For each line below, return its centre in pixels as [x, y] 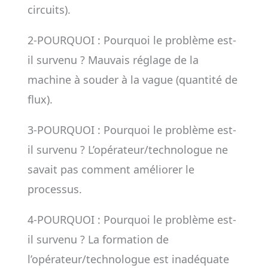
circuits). [49, 10]
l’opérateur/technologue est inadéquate [128, 259]
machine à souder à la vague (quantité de [132, 80]
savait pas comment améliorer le [111, 169]
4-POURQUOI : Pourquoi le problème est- [132, 220]
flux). [40, 99]
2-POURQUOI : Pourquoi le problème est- [132, 40]
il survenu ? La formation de [98, 239]
